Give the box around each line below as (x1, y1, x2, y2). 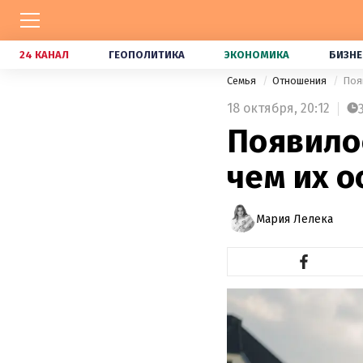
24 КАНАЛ (19, 49, 69, 61)
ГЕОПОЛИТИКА (109, 49, 185, 61)
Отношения (272, 75, 329, 87)
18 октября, (227, 100, 297, 116)
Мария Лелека (256, 211, 333, 226)
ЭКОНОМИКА (224, 49, 289, 61)
